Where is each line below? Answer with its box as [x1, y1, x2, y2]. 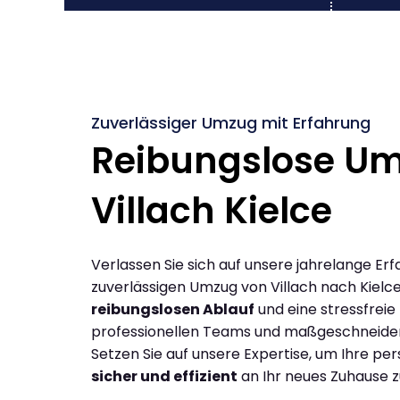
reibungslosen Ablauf [91, 298, 254, 320]
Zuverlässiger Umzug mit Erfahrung [91, 111, 371, 134]
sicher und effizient [91, 365, 237, 387]
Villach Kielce [91, 185, 332, 236]
